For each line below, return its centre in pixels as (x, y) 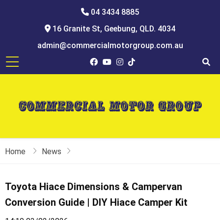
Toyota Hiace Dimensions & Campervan (94, 187)
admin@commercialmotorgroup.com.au (110, 45)
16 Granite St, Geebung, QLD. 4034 (113, 29)
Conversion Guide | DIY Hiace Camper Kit (96, 202)
